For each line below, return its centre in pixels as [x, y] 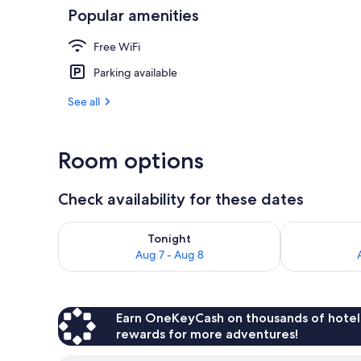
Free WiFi [117, 46]
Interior [316, 38]
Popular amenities [133, 15]
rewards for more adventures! [207, 334]
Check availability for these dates [181, 199]
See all [84, 101]
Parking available [135, 72]
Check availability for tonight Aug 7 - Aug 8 [183, 229]
